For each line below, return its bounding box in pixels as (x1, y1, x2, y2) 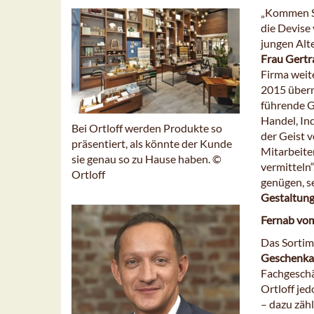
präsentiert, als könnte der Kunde (71, 136, 232, 150)
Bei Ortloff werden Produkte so (71, 121, 222, 135)
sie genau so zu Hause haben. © (71, 151, 221, 165)
